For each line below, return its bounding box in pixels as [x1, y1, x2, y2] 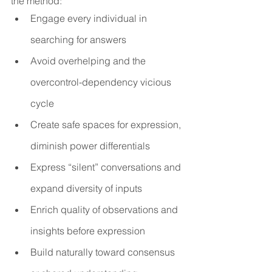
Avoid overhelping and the [30, 54, 148, 67]
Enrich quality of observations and [30, 203, 180, 216]
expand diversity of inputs [30, 182, 142, 194]
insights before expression [30, 224, 145, 237]
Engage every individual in [30, 12, 149, 24]
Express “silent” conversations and [30, 160, 183, 173]
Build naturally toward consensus [30, 245, 177, 258]
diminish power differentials [30, 139, 150, 152]
